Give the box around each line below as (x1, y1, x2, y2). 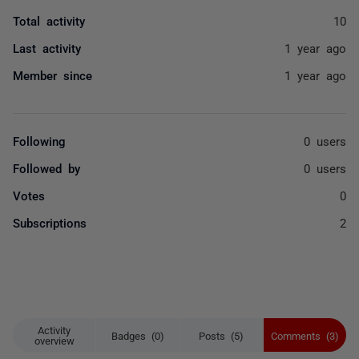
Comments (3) (270, 329, 339, 341)
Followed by (13, 162, 80, 174)
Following (13, 135, 66, 147)
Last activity (13, 42, 81, 54)
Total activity (13, 14, 85, 26)
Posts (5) (199, 329, 244, 341)
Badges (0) (111, 329, 164, 341)
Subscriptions (13, 216, 87, 228)
